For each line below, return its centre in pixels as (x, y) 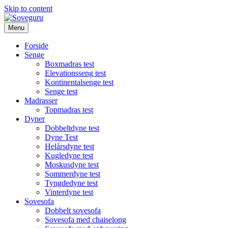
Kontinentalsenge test (79, 82)
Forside (36, 46)
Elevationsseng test (75, 73)
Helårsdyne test (69, 146)
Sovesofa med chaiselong (85, 220)
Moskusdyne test (72, 165)
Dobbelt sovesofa (73, 210)
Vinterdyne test (69, 192)
